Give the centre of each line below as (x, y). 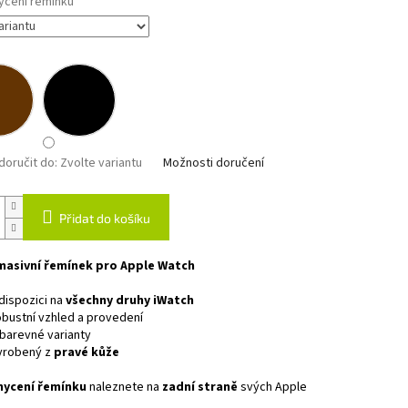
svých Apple (273, 388)
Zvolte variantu (101, 163)
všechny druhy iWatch (129, 301)
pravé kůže (86, 353)
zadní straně (199, 388)
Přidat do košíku (104, 219)
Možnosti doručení (213, 163)
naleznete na (124, 388)
